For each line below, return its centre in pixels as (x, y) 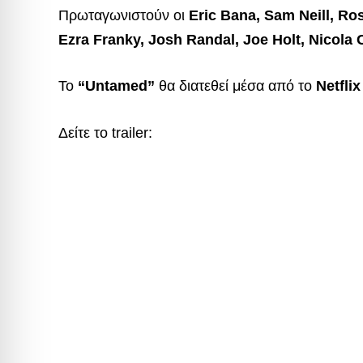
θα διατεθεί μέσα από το (235, 86)
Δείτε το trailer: (105, 133)
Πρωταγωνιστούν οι (124, 15)
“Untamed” (116, 86)
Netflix (338, 86)
